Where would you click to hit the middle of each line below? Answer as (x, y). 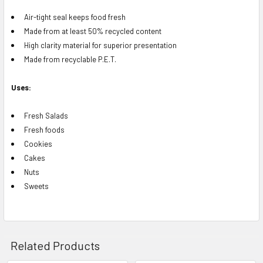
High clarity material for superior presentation (100, 45)
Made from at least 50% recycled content (93, 31)
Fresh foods (44, 129)
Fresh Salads (46, 115)
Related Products (55, 245)
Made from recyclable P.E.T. (70, 59)
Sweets (36, 186)
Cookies (38, 144)
